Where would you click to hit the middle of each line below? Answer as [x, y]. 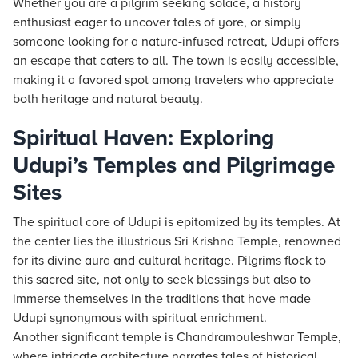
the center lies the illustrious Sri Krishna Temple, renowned [177, 241]
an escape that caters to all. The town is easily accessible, [176, 61]
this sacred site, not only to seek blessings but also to [162, 280]
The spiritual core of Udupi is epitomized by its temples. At [177, 222]
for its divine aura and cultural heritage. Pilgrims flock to [169, 261]
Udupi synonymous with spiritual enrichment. [140, 318]
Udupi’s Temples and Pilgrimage [174, 165]
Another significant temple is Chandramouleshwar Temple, [177, 337]
